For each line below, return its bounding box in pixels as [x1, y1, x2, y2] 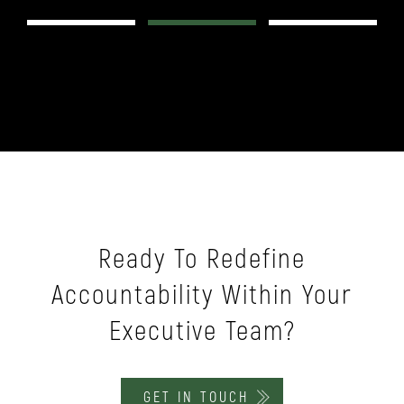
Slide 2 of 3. [13, 21, 80, 35]
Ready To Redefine [98, 243, 306, 276]
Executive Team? [108, 315, 296, 348]
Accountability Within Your [51, 279, 353, 312]
